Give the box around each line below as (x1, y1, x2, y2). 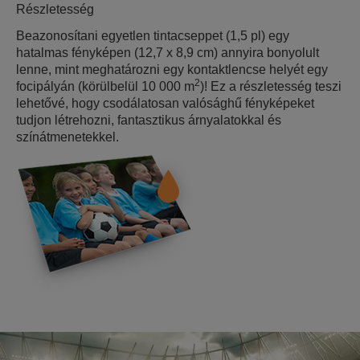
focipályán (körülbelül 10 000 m (16, 80, 194, 93)
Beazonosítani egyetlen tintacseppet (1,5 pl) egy (16, 29, 289, 43)
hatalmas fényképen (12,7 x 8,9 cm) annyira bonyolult (16, 46, 319, 59)
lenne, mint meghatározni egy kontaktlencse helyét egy (16, 63, 328, 76)
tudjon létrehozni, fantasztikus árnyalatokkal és (16, 113, 281, 127)
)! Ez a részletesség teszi (200, 80, 342, 93)
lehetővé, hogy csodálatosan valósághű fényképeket (16, 96, 314, 110)
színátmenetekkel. (16, 130, 119, 144)
